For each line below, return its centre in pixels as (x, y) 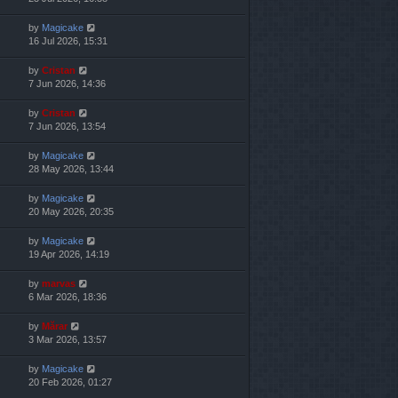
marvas (59, 284)
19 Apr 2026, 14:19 (69, 255)
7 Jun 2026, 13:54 (67, 127)
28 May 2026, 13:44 (71, 169)
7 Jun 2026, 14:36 (67, 84)
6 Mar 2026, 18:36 (68, 297)
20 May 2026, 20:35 (71, 212)
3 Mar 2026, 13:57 (68, 340)
